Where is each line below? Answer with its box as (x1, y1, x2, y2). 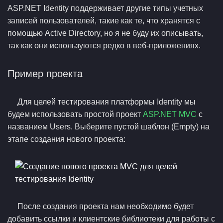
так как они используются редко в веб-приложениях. (7, 41, 201, 50)
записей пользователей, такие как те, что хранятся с (7, 16, 200, 25)
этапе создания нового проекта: (7, 135, 125, 143)
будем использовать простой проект (7, 110, 143, 118)
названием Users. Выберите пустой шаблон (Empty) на (7, 122, 210, 131)
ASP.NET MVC (143, 110, 197, 118)
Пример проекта (7, 68, 83, 79)
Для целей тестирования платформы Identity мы (17, 98, 196, 106)
